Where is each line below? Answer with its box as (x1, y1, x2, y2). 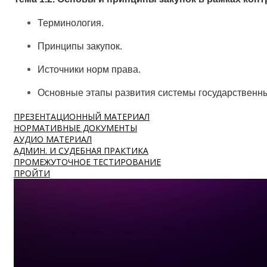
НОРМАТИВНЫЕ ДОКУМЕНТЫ (14, 122, 137, 133)
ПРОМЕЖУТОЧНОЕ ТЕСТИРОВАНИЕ (14, 156, 161, 167)
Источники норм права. (38, 64, 141, 75)
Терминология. (38, 17, 104, 28)
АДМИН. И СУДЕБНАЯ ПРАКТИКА (14, 144, 148, 156)
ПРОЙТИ (14, 167, 50, 179)
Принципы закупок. (38, 41, 122, 51)
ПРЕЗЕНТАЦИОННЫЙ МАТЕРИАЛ (14, 110, 150, 122)
